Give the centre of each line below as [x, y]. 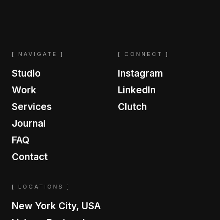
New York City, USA [56, 206]
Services [32, 106]
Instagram [140, 73]
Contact [30, 156]
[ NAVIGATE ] [38, 54]
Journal [29, 123]
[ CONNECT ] [143, 54]
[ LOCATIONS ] [41, 186]
